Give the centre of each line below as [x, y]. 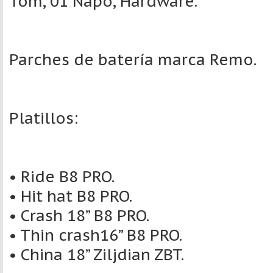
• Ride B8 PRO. [62, 176]
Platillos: [44, 118]
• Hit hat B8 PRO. [71, 196]
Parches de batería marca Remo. [133, 59]
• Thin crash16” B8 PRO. [96, 235]
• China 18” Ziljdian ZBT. [97, 254]
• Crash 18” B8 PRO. [79, 215]
